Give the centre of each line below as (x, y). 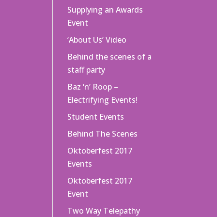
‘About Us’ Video (97, 40)
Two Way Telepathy (104, 211)
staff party (86, 70)
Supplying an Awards (105, 10)
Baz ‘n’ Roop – (93, 87)
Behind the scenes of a (110, 57)
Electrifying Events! (103, 100)
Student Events (96, 117)
